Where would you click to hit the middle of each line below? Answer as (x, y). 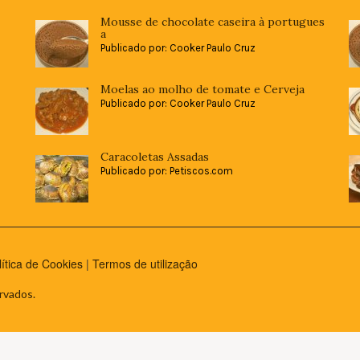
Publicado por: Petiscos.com (167, 170)
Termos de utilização (145, 263)
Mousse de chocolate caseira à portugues (213, 21)
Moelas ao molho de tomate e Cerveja (202, 89)
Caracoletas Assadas (155, 156)
